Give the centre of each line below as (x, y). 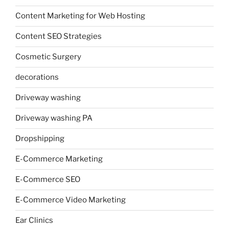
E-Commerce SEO (48, 180)
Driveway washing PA (54, 118)
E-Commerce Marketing (59, 159)
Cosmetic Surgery (48, 57)
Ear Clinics (34, 221)
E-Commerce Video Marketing (71, 200)
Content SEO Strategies (59, 37)
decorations (37, 77)
